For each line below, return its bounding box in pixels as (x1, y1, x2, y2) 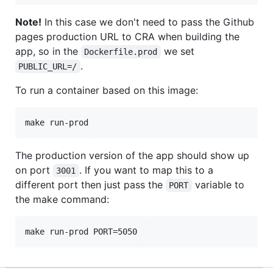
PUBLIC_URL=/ (18, 61, 77, 71)
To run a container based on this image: (15, 83, 198, 96)
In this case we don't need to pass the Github (41, 15, 254, 28)
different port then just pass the (15, 178, 166, 191)
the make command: (15, 193, 109, 205)
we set (160, 44, 194, 57)
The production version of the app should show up (15, 149, 249, 161)
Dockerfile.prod (84, 46, 158, 57)
